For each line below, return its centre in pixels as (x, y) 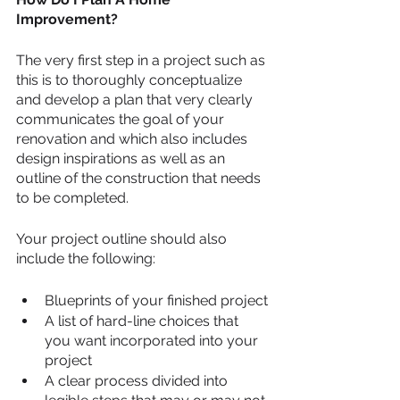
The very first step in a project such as (142, 60)
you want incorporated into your (153, 340)
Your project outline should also (123, 238)
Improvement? (67, 19)
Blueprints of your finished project (156, 300)
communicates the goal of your (122, 119)
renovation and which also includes (133, 138)
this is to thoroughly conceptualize (131, 79)
